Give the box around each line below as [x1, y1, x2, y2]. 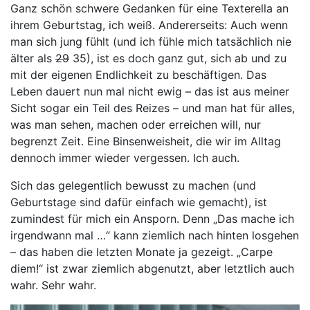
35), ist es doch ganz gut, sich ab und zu [69, 51, 286, 66]
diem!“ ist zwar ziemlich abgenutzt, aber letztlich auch [10, 262, 294, 276]
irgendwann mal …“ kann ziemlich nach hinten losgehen [10, 228, 299, 243]
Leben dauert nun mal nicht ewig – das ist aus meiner [10, 84, 289, 99]
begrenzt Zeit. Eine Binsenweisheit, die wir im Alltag [10, 134, 281, 149]
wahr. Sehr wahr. [10, 278, 100, 293]
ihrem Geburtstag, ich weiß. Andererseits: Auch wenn [10, 18, 288, 33]
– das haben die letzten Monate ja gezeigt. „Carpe [10, 245, 273, 259]
